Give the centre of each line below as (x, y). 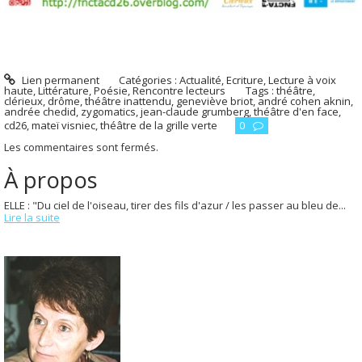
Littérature (63, 91)
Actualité (201, 80)
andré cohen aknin (304, 101)
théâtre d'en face (296, 112)
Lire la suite (32, 217)
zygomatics (108, 112)
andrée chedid (40, 112)
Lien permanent (59, 80)
